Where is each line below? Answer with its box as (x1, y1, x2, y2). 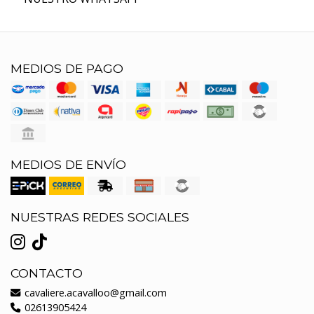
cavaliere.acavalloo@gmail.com (22, 285, 167, 299)
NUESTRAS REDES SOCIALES (11, 209, 189, 224)
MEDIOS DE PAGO (11, 60, 123, 76)
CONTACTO (11, 265, 83, 280)
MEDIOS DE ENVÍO (11, 156, 126, 172)
